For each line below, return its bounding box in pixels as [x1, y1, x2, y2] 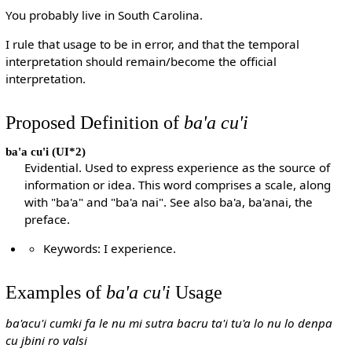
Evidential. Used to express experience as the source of [24, 159, 331, 176]
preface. [24, 211, 71, 228]
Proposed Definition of [5, 111, 184, 133]
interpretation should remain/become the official [5, 53, 277, 70]
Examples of [5, 280, 106, 302]
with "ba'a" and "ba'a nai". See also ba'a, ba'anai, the [24, 194, 313, 211]
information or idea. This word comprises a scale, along [24, 177, 332, 193]
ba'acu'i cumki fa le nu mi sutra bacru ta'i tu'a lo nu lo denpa [5, 315, 332, 332]
